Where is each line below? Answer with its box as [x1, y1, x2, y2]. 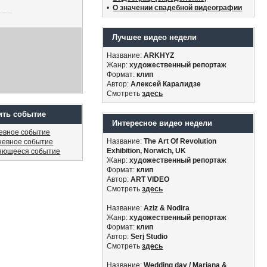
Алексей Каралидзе [131, 80, 201, 88]
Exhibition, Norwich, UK [107, 147, 187, 155]
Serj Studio [131, 232, 168, 241]
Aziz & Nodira [144, 204, 190, 212]
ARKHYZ [144, 51, 175, 60]
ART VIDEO [131, 175, 170, 184]
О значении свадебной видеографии [113, 4, 243, 12]
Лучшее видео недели [112, 33, 197, 42]
